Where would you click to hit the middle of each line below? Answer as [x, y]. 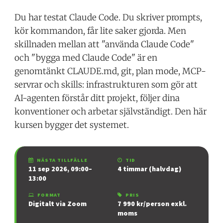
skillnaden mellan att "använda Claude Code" [105, 44]
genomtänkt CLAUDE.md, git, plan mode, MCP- [111, 71]
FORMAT [49, 195]
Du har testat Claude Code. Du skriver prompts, [109, 17]
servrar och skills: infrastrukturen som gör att [106, 84]
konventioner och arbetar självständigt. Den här [111, 111]
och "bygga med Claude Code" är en [86, 57]
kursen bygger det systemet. [72, 125]
